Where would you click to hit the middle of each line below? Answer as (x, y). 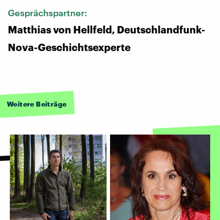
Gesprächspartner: (48, 13)
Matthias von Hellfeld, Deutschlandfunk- (107, 29)
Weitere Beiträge (37, 104)
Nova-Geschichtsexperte (69, 47)
